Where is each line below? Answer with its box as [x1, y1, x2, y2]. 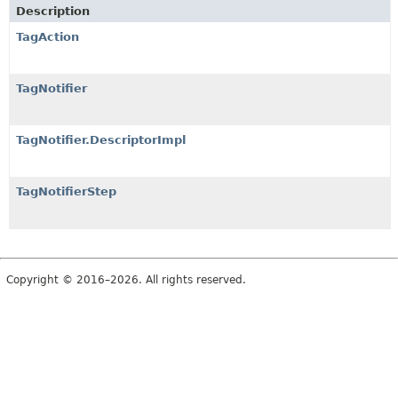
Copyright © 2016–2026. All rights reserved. [6, 274, 246, 286]
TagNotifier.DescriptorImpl [16, 133, 186, 147]
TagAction [16, 30, 79, 44]
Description [16, 4, 90, 18]
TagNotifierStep [16, 185, 116, 198]
